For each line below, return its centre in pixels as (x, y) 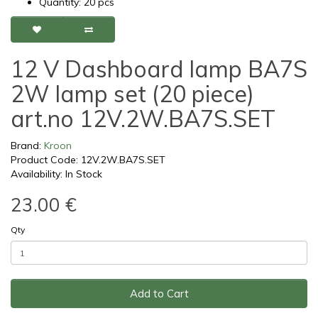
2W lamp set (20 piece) (132, 94)
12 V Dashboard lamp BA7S (159, 69)
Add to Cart (159, 294)
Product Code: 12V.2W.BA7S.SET (88, 160)
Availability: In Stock (56, 174)
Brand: (27, 146)
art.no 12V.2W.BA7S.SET (143, 119)
